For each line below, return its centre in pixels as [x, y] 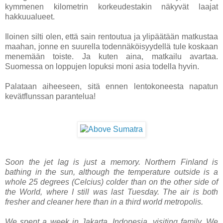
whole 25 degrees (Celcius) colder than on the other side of [111, 182]
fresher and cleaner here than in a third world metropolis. [104, 202]
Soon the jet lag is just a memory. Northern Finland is [111, 162]
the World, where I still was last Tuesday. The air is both [111, 192]
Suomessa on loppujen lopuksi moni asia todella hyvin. [102, 66]
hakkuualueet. [30, 16]
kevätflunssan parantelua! [50, 96]
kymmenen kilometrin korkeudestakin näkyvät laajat [111, 6]
